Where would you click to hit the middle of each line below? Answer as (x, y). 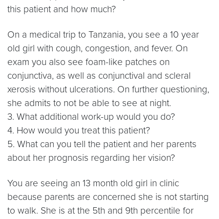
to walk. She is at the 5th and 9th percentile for (100, 210)
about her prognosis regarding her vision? (91, 158)
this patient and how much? (62, 9)
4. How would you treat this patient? (79, 130)
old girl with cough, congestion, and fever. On (98, 48)
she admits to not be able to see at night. (90, 103)
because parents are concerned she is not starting (108, 197)
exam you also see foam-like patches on (88, 62)
